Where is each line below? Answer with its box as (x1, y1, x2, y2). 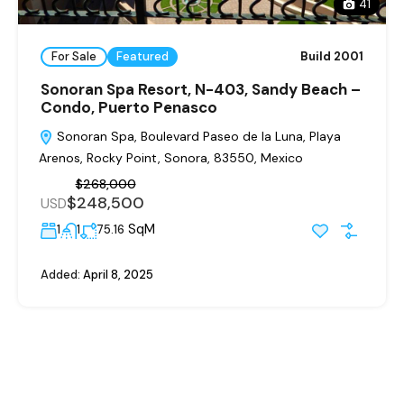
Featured (116, 49, 169, 65)
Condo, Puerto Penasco (41, 96, 217, 117)
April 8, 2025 (80, 266, 153, 282)
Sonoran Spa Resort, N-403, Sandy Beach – (41, 78, 361, 99)
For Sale (51, 49, 96, 65)
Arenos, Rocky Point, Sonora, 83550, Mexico (39, 149, 303, 166)
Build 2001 (300, 49, 363, 65)
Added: (41, 266, 80, 282)
